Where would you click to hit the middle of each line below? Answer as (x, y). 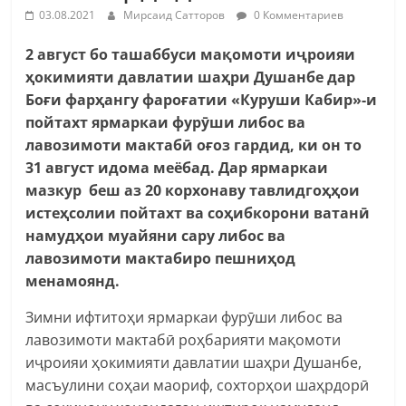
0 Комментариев (298, 14)
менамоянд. (73, 280)
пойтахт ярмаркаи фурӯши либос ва (166, 122)
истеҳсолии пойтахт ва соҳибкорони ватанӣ (198, 213)
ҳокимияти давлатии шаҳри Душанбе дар (191, 77)
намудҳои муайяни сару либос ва (156, 235)
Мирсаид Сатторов (176, 14)
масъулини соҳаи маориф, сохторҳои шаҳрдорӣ (198, 385)
